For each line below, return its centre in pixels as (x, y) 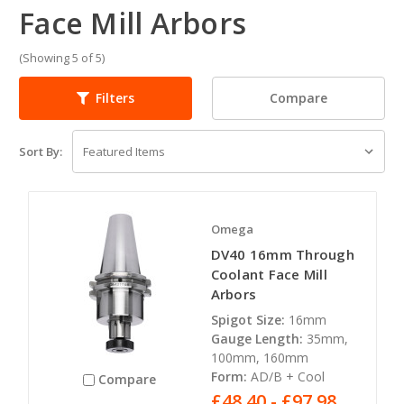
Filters (115, 98)
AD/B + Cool (287, 376)
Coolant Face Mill (269, 274)
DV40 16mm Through (282, 254)
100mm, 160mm (259, 357)
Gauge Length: (257, 338)
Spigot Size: (248, 319)
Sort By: (41, 151)
